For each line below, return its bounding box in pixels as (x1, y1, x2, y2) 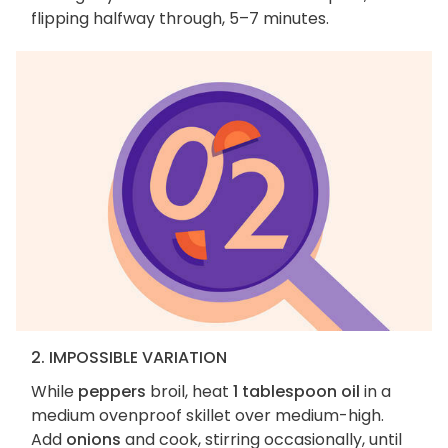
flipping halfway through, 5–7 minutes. (31, 7, 329, 31)
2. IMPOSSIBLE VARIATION (31, 346, 227, 370)
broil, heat (146, 380, 233, 404)
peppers (78, 380, 146, 404)
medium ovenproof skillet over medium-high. (31, 404, 384, 428)
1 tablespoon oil (233, 380, 360, 404)
